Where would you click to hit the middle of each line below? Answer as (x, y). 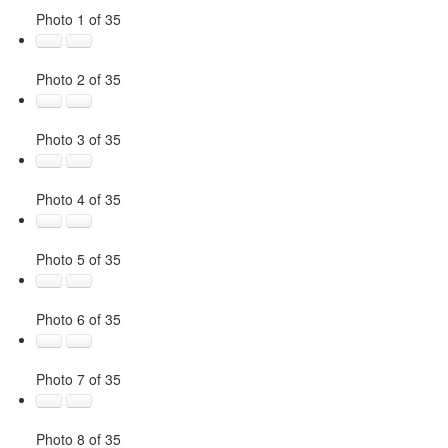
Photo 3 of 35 (78, 138)
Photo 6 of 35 (78, 318)
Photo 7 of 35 (78, 378)
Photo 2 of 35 (78, 78)
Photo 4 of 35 (78, 198)
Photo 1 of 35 (78, 18)
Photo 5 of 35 (78, 258)
